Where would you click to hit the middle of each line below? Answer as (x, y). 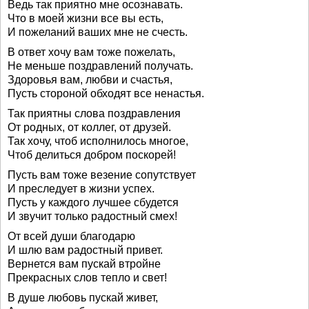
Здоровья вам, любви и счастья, (90, 80)
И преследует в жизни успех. (81, 189)
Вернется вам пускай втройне (84, 264)
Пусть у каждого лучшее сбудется (93, 202)
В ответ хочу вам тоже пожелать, (91, 52)
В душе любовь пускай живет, (83, 298)
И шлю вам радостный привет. (85, 250)
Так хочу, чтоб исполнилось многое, (98, 141)
